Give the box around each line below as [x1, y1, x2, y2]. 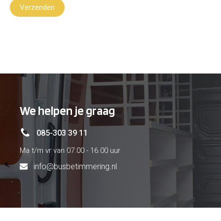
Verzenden [20, 2, 55, 12]
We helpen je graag [20, 103, 115, 118]
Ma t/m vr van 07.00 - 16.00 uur [20, 146, 120, 155]
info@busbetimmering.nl [34, 161, 117, 171]
